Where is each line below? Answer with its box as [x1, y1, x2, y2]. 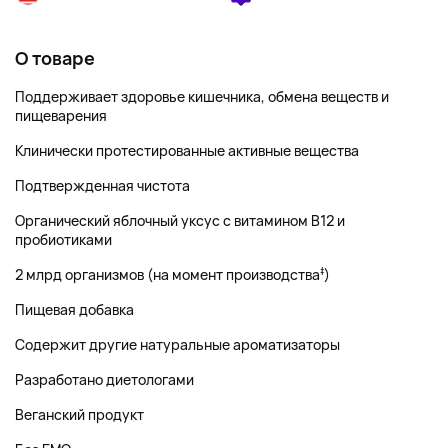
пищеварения [15, 106, 107, 125]
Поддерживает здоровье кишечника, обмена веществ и [15, 87, 389, 106]
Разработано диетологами [15, 370, 194, 389]
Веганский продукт [15, 405, 144, 424]
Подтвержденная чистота [15, 176, 190, 195]
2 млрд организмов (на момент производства [15, 265, 320, 284]
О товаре [15, 46, 95, 70]
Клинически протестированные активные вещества [15, 141, 359, 160]
